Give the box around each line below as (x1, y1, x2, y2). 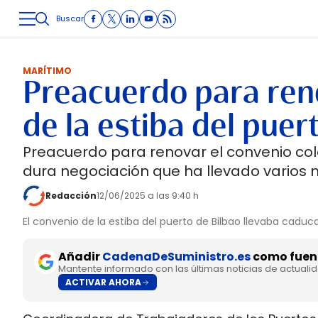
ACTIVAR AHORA (65, 275, 141, 288)
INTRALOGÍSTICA (181, 31, 260, 43)
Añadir (58, 248, 102, 265)
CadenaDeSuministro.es (102, 248, 251, 265)
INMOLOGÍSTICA (90, 31, 167, 43)
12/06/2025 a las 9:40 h (97, 190, 199, 202)
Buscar (56, 13, 84, 24)
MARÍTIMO (23, 65, 72, 77)
